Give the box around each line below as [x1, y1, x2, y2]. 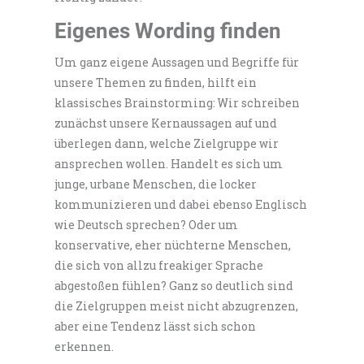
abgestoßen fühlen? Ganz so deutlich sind [54, 277, 294, 293]
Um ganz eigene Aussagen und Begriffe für [54, 54, 300, 70]
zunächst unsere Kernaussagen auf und [54, 115, 278, 131]
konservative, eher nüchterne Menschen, [54, 236, 292, 253]
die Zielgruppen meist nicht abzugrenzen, [54, 297, 299, 314]
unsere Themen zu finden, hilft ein [54, 74, 258, 90]
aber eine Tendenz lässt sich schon [54, 318, 257, 334]
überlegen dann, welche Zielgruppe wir [54, 135, 279, 151]
